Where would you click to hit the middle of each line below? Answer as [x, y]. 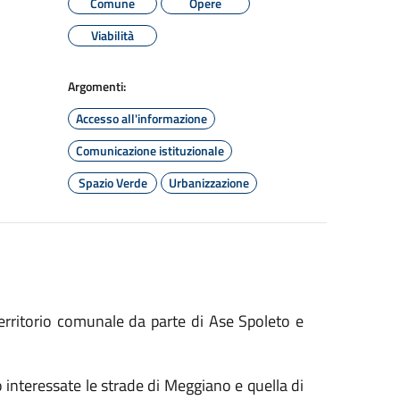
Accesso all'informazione [142, 118]
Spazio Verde [112, 183]
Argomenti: [97, 86]
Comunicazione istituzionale [150, 150]
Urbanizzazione [209, 183]
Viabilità [112, 35]
